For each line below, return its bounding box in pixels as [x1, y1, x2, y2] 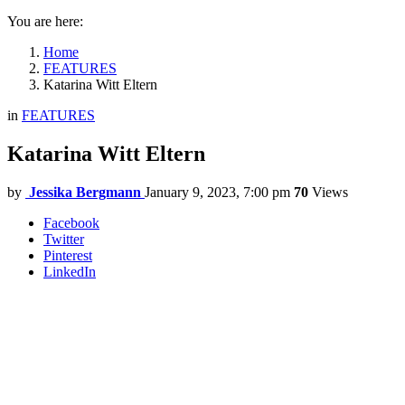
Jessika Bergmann [29, 184, 141, 200]
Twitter [43, 231, 84, 247]
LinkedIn [43, 263, 96, 279]
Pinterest [43, 247, 92, 263]
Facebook [43, 214, 99, 231]
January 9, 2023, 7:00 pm [145, 184, 290, 200]
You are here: [7, 14, 83, 29]
